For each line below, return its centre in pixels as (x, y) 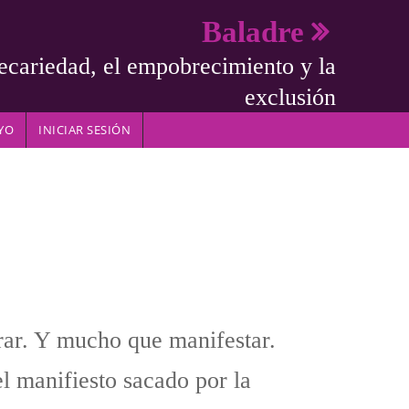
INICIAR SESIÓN (85, 130)
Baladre (253, 31)
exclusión (290, 97)
